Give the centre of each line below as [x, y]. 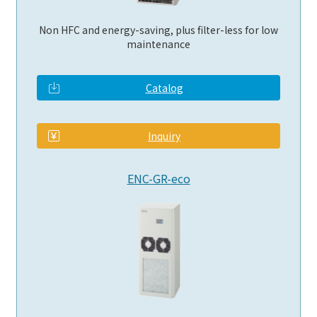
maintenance [158, 44]
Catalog [164, 88]
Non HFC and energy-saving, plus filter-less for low [158, 30]
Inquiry [164, 136]
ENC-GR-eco [158, 179]
